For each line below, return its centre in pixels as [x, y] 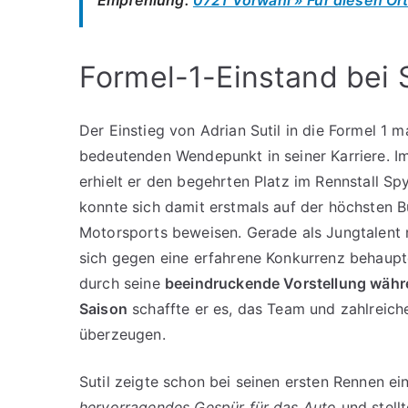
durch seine [122, 283]
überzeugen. [122, 334]
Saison [103, 308]
